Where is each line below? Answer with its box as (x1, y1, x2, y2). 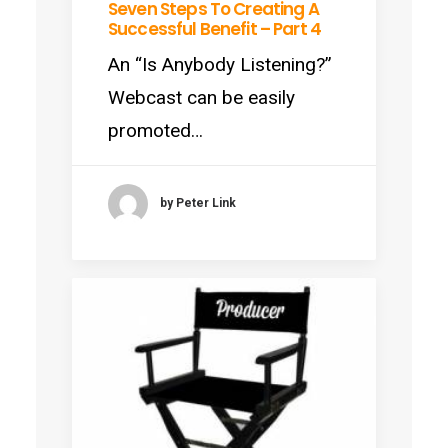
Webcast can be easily (108, 85, 295, 109)
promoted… (108, 118, 203, 142)
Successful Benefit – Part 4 (108, 16, 322, 41)
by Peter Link (160, 196, 236, 211)
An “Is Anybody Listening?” (108, 52, 332, 76)
